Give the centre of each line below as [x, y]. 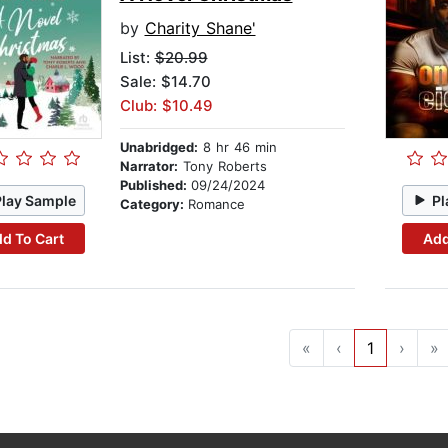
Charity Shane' [200, 28]
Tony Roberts [222, 166]
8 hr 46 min [237, 147]
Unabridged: [158, 147]
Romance [216, 204]
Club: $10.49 [166, 106]
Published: [155, 185]
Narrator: [148, 166]
